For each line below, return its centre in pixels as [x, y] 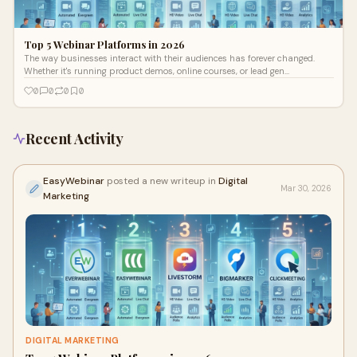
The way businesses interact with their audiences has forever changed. [169, 58]
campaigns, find [58, 83]
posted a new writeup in [163, 181]
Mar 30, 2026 [306, 188]
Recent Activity [75, 139]
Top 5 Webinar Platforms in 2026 [104, 44]
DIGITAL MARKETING [73, 341]
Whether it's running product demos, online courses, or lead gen [154, 71]
